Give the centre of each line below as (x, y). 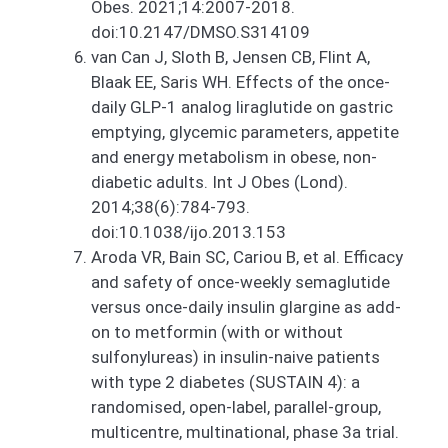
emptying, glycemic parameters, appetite (245, 132)
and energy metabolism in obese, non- (234, 157)
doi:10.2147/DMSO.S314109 (200, 32)
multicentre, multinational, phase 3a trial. (245, 432)
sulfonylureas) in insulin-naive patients (235, 357)
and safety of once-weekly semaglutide (240, 282)
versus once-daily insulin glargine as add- (246, 307)
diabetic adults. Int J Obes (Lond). (219, 182)
